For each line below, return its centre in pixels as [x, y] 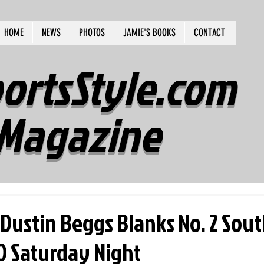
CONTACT [209, 32]
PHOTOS [92, 32]
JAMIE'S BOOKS [149, 32]
